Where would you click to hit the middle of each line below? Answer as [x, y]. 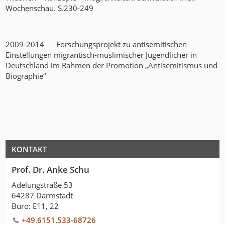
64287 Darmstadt [42, 195]
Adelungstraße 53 [42, 185]
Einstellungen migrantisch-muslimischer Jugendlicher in [101, 55]
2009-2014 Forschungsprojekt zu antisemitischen [96, 44]
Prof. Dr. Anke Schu [50, 170]
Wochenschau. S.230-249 [50, 8]
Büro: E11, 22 [35, 206]
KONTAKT [29, 149]
